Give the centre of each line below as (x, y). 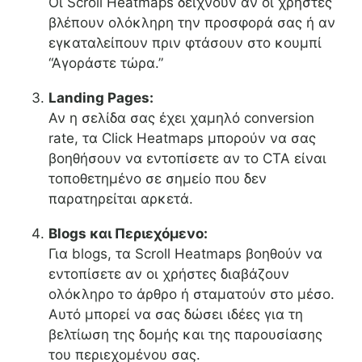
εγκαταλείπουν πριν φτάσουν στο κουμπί (185, 43)
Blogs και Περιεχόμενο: (128, 234)
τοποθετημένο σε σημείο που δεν (158, 179)
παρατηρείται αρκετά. (121, 199)
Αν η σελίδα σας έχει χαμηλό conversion (181, 118)
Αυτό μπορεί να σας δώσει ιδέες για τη (176, 315)
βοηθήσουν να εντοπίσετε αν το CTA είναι (187, 159)
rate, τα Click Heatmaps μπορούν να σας (182, 139)
